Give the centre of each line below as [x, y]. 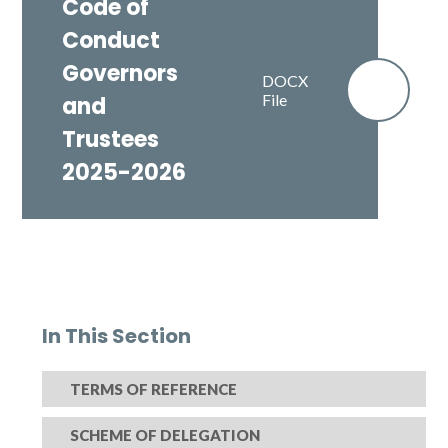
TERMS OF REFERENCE [154, 389]
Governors [120, 73]
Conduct [111, 40]
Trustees [111, 139]
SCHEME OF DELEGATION [165, 435]
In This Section [117, 336]
